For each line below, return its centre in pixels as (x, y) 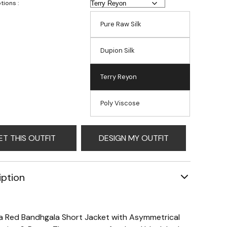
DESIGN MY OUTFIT (134, 138)
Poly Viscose (120, 103)
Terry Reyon (119, 77)
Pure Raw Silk (121, 24)
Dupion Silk (118, 50)
